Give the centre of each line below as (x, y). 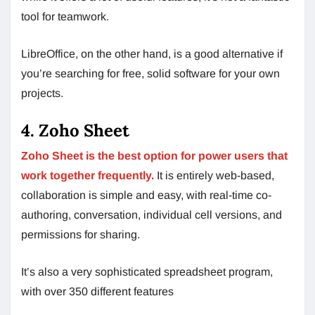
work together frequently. (88, 175)
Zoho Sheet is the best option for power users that (154, 156)
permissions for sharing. (81, 234)
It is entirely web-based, (214, 175)
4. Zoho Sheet (75, 130)
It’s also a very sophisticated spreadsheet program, (147, 272)
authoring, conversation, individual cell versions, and (152, 215)
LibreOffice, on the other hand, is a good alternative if (152, 54)
